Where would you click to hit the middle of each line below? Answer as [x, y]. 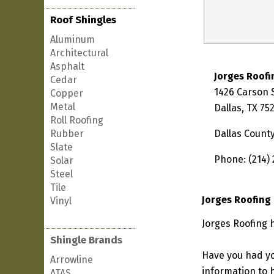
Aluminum [72, 39]
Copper [67, 93]
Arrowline [72, 260]
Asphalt [67, 66]
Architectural [79, 53]
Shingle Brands [86, 240]
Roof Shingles [83, 20]
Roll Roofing [77, 120]
